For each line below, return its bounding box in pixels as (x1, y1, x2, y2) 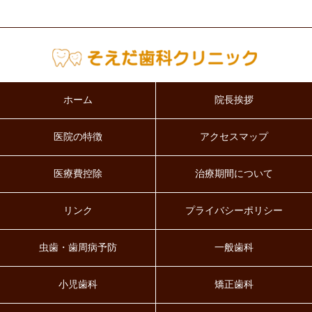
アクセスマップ (200, 131, 268, 143)
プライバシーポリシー (185, 205, 283, 217)
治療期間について (195, 168, 273, 180)
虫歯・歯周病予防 (38, 242, 117, 253)
